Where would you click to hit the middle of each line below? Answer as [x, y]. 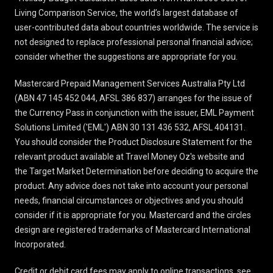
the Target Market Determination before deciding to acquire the [136, 171]
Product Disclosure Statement [166, 142]
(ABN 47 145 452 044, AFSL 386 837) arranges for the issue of [133, 98]
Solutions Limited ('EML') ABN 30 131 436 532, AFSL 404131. [130, 127]
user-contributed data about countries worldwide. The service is [136, 27]
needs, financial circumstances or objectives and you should [129, 200]
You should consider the [62, 142]
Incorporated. [40, 244]
